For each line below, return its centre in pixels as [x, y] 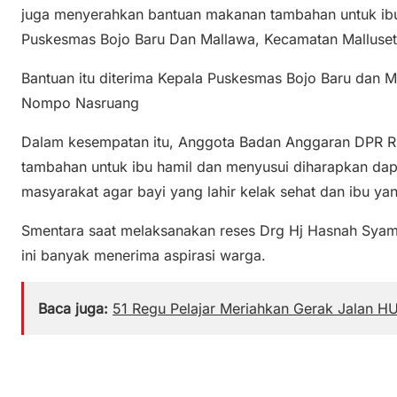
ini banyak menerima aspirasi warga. [146, 256]
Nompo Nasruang [82, 103]
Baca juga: [73, 309]
